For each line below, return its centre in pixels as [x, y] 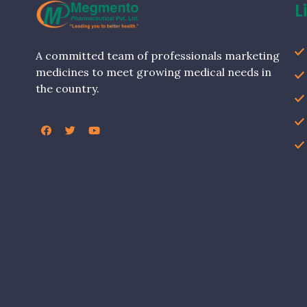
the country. [67, 88]
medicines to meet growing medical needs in [153, 72]
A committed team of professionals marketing [158, 55]
